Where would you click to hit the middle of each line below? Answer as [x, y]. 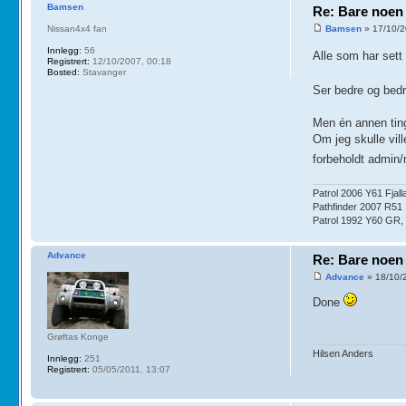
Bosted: [63, 72]
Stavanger [102, 72]
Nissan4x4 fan [77, 28]
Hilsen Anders [343, 353]
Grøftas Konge [77, 336]
